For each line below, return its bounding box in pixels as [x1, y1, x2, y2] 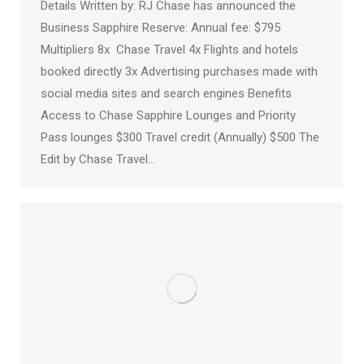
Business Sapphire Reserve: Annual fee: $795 [41, 20, 280, 36]
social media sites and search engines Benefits [41, 86, 292, 102]
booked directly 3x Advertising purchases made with [41, 64, 318, 80]
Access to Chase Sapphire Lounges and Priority [41, 108, 296, 123]
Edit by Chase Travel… [41, 152, 155, 167]
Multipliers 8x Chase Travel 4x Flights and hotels [41, 42, 298, 58]
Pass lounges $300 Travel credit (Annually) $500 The [41, 130, 319, 145]
